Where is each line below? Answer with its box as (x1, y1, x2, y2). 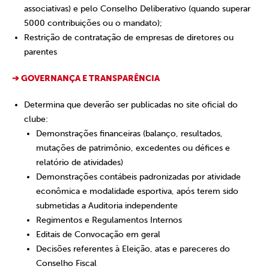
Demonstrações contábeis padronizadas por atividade (36, 172, 241, 182)
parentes (24, 47, 57, 57)
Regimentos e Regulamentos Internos (36, 215, 182, 225)
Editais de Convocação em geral (36, 229, 160, 240)
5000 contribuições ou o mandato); (24, 18, 162, 28)
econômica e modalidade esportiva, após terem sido (36, 186, 238, 196)
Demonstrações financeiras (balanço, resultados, (36, 128, 223, 139)
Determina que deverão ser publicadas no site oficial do (24, 100, 238, 110)
